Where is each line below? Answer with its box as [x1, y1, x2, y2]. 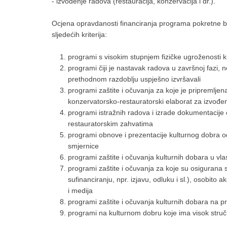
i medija [68, 186, 93, 195]
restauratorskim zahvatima [68, 120, 153, 128]
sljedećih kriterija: [52, 30, 107, 39]
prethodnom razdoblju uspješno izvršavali [68, 75, 201, 83]
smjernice [68, 142, 99, 150]
